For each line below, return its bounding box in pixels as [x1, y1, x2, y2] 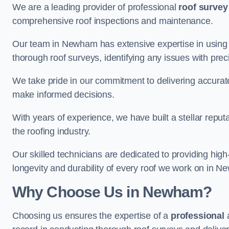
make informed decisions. [12, 89, 114, 100]
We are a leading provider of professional [12, 2, 179, 12]
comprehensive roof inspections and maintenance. [12, 15, 213, 26]
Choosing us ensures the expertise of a [12, 210, 171, 221]
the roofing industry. [12, 126, 94, 136]
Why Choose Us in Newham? [12, 183, 212, 200]
